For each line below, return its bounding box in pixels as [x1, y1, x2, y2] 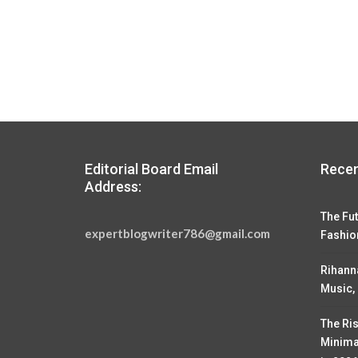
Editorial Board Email [85, 160, 218, 177]
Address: [85, 177, 141, 195]
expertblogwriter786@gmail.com [85, 226, 270, 241]
